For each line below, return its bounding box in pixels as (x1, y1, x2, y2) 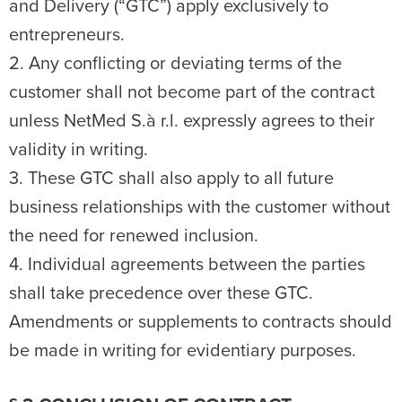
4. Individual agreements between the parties (9, 254, 365, 275)
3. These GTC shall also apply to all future (9, 168, 334, 189)
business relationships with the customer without (9, 197, 390, 218)
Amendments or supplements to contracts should (9, 311, 392, 333)
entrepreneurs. (9, 24, 125, 46)
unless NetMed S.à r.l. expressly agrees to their (9, 110, 375, 132)
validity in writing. (9, 139, 148, 161)
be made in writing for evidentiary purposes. (9, 340, 356, 362)
